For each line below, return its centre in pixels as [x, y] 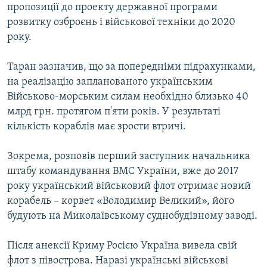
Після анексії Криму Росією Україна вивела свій [122, 246]
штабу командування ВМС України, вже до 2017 [123, 172]
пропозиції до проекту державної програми [112, 8]
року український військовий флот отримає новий [129, 187]
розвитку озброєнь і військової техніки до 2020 [121, 23]
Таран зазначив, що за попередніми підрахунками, [131, 67]
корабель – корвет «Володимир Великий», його [121, 201]
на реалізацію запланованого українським [110, 82]
